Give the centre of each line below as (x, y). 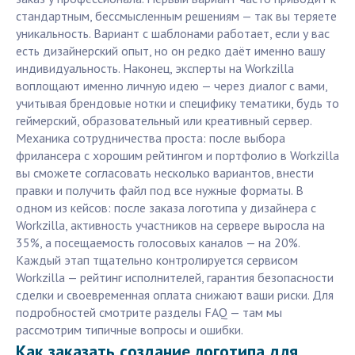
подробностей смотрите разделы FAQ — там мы (149, 313)
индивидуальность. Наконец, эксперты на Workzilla (155, 69)
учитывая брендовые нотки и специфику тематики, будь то (177, 103)
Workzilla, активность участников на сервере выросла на (170, 225)
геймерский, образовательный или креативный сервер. (164, 121)
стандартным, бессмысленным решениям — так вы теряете (176, 16)
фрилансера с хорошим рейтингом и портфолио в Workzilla (177, 156)
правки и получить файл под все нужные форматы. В (160, 191)
